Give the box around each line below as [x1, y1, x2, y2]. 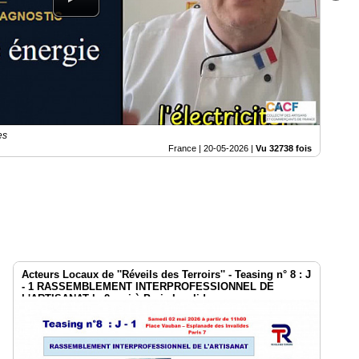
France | [168, 143, 204, 154]
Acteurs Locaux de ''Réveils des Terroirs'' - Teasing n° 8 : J [22, 268, 311, 281]
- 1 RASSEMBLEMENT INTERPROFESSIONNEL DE [22, 280, 274, 293]
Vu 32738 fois [256, 143, 312, 154]
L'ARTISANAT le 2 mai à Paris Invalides [22, 292, 217, 305]
